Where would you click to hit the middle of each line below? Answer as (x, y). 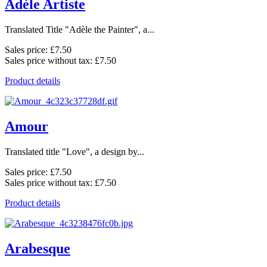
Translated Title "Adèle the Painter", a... (80, 30)
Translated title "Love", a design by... (74, 151)
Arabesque (38, 248)
